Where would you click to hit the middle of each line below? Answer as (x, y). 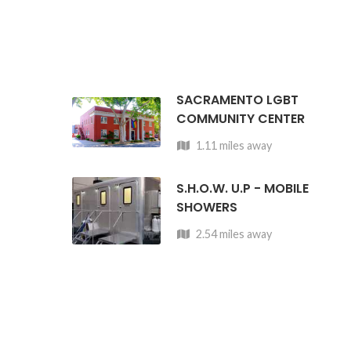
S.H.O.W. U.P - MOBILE (243, 188)
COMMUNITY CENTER (241, 119)
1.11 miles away (233, 145)
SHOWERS (207, 207)
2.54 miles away (233, 233)
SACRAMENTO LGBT (238, 100)
